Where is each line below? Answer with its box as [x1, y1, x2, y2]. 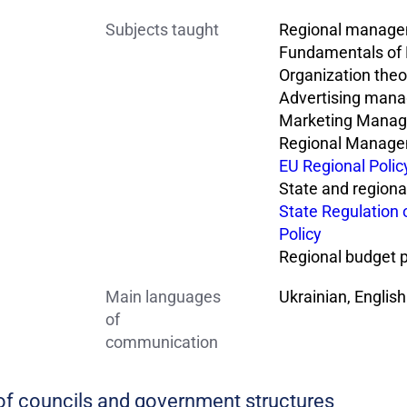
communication [105, 332, 219, 352]
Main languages [105, 286, 222, 306]
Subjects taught [105, 19, 220, 39]
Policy [279, 223, 323, 243]
